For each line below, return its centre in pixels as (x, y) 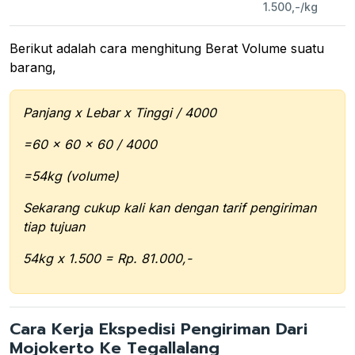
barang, (33, 67)
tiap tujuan (54, 226)
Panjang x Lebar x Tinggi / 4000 (120, 112)
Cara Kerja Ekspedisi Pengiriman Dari (158, 329)
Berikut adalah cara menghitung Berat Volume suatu (167, 48)
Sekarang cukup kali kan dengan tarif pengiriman (170, 207)
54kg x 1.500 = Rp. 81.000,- (107, 258)
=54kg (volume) (71, 176)
